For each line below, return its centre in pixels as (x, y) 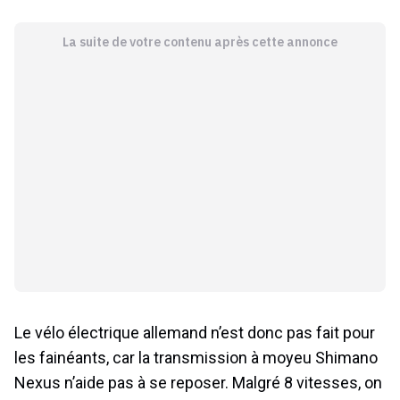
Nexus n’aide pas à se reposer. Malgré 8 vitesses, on (198, 382)
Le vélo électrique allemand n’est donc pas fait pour (195, 332)
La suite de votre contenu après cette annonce (200, 42)
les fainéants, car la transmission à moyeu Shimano (196, 357)
